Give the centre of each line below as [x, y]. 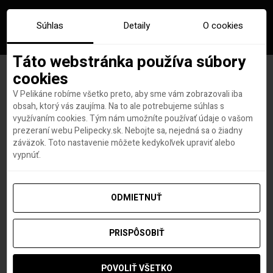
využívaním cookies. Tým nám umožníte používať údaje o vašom [133, 119]
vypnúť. [27, 155]
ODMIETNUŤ [136, 198]
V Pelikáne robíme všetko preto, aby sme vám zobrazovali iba [128, 94]
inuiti [170, 108]
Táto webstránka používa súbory [129, 62]
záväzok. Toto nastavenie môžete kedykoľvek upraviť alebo [124, 143]
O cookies [223, 26]
